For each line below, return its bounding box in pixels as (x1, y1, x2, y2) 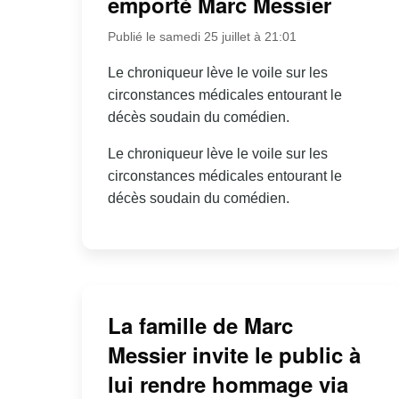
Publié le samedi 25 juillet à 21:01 (107, 28, 297, 44)
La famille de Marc (107, 309, 293, 340)
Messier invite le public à (107, 338, 361, 370)
